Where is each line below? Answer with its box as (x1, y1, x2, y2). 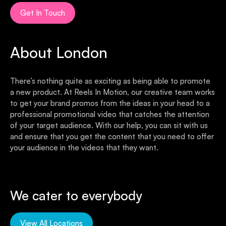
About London (10, 43, 107, 62)
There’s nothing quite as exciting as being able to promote (10, 76, 210, 86)
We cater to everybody (10, 188, 142, 204)
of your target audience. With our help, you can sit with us (10, 121, 208, 131)
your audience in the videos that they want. (10, 143, 158, 153)
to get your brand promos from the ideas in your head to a (10, 98, 210, 108)
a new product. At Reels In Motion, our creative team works (10, 87, 215, 97)
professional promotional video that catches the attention (10, 109, 209, 120)
